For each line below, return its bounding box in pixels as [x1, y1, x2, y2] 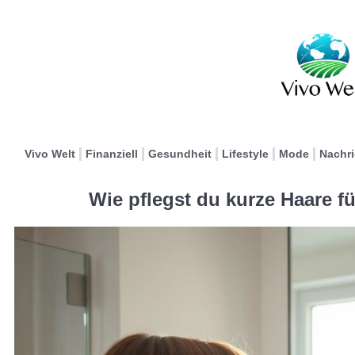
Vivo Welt [25, 147, 75, 160]
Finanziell [86, 147, 138, 160]
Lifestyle [222, 147, 269, 160]
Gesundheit [148, 147, 212, 160]
